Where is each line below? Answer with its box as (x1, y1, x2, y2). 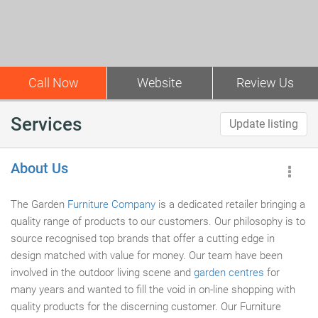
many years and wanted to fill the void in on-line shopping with (11, 283, 295, 296)
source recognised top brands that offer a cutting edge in (11, 232, 275, 245)
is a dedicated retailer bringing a (155, 198, 305, 211)
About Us (11, 160, 68, 177)
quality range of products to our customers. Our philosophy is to (11, 215, 305, 228)
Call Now (28, 75, 79, 90)
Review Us (236, 75, 294, 90)
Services (11, 114, 82, 135)
